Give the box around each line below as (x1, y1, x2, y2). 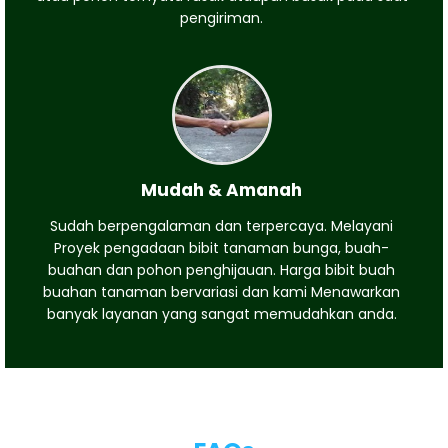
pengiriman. (180, 7, 264, 28)
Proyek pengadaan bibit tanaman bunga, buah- (54, 237, 390, 258)
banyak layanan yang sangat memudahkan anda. (46, 303, 397, 324)
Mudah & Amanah (141, 177, 303, 202)
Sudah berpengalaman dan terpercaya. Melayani (50, 215, 394, 236)
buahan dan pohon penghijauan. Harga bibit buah (48, 259, 396, 280)
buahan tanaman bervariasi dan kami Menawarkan (43, 281, 401, 302)
